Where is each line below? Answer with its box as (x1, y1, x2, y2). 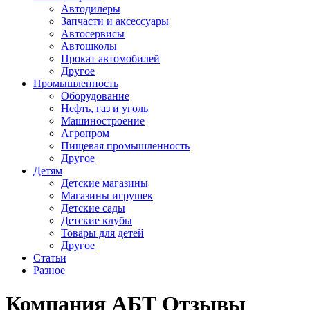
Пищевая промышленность (61, 140, 190, 152)
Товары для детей (61, 227, 144, 239)
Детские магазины (61, 177, 148, 189)
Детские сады (61, 202, 125, 214)
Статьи (33, 252, 66, 264)
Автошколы (61, 40, 117, 52)
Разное (33, 264, 65, 276)
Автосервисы (61, 28, 125, 39)
